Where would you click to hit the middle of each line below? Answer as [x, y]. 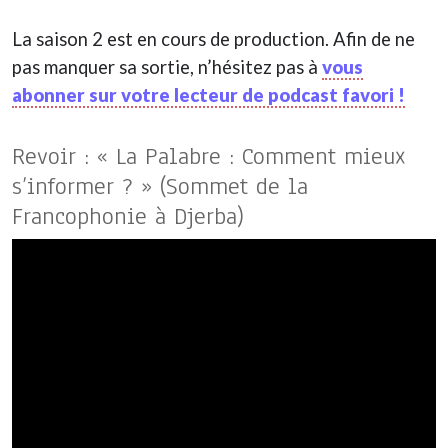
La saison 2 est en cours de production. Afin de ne [213, 38]
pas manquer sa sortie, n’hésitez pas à [167, 66]
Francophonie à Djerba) [128, 215]
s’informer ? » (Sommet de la [160, 185]
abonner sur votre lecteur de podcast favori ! [208, 94]
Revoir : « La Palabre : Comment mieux [209, 155]
